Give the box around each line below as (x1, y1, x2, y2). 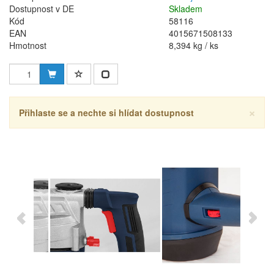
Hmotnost (9, 39, 46, 51)
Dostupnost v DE (9, 2, 74, 15)
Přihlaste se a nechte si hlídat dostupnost (19, 106, 194, 119)
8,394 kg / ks (169, 39, 219, 51)
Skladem (169, 2, 203, 15)
